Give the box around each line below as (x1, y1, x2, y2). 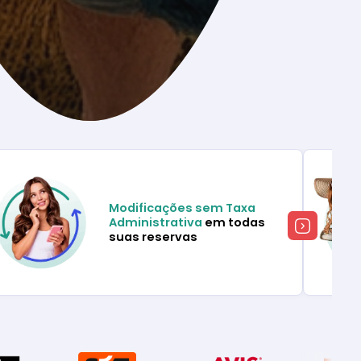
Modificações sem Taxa (109, 200, 256, 217)
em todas (202, 214, 266, 231)
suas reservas (109, 229, 198, 246)
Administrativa (109, 214, 203, 231)
